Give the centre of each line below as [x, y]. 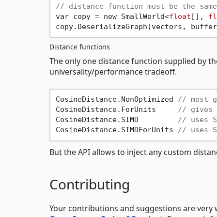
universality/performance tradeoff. [113, 71]
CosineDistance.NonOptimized [116, 100]
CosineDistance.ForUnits [116, 110]
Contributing [90, 184]
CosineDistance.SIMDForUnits [116, 130]
